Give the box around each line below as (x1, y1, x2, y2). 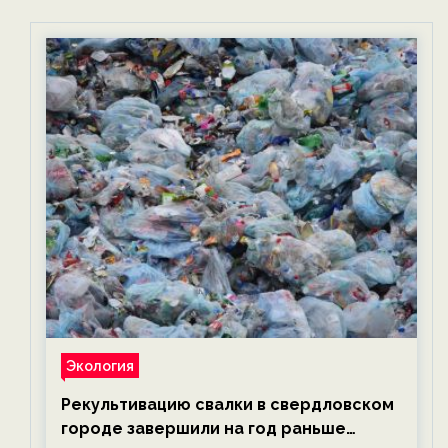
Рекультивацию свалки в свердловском (61, 395, 394, 415)
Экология (66, 357, 134, 375)
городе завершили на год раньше (61, 419, 346, 439)
